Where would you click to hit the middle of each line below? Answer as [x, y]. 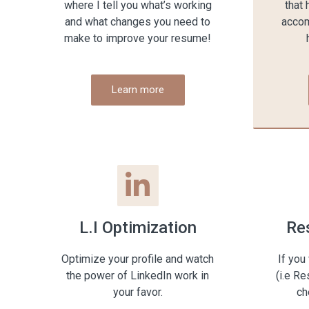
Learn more [138, 90]
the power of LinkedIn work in [138, 276]
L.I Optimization [138, 228]
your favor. [138, 292]
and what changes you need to [138, 22]
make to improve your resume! [138, 39]
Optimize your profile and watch [138, 259]
